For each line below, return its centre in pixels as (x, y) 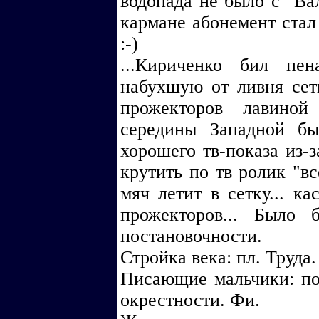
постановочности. (191, 236)
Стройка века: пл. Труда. (218, 257)
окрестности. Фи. (190, 300)
